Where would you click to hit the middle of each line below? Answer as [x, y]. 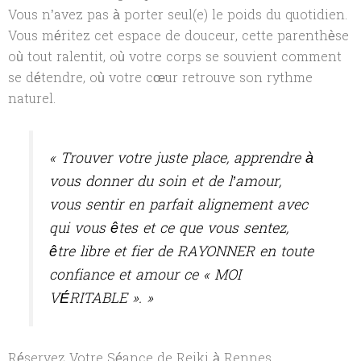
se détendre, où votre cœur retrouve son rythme [160, 77]
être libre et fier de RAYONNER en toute [182, 252]
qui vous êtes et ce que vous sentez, [169, 229]
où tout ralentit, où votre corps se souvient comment [175, 56]
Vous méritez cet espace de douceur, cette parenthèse [178, 35]
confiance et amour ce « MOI [145, 276]
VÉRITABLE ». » [102, 299]
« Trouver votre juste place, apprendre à [182, 159]
